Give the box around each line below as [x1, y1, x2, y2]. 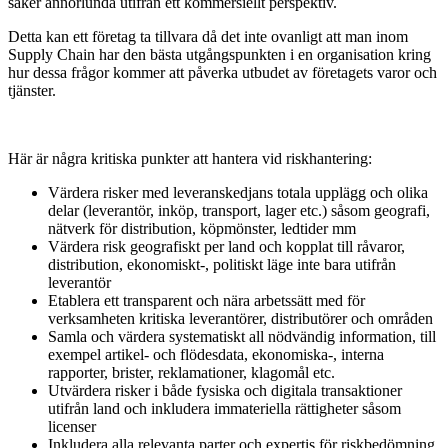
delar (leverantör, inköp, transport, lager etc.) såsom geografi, [48, 201, 430, 219]
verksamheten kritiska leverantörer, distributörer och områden [48, 309, 433, 327]
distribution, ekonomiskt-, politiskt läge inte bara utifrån [48, 255, 396, 273]
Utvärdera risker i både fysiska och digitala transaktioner [48, 381, 402, 399]
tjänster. [8, 81, 56, 99]
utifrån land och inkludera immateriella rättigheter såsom [48, 399, 401, 417]
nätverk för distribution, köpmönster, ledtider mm [48, 219, 356, 237]
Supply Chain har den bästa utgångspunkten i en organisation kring [8, 45, 431, 63]
